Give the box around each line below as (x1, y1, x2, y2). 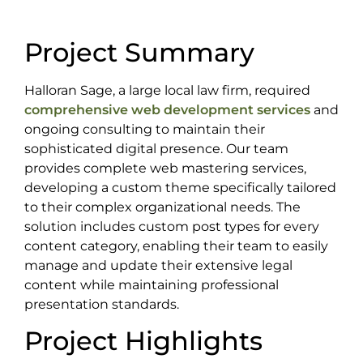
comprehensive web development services (24, 102, 310, 118)
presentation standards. (24, 297, 179, 313)
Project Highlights (24, 325, 263, 357)
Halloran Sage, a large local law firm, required (24, 83, 310, 99)
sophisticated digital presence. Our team (24, 141, 288, 157)
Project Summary (24, 36, 254, 69)
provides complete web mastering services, (24, 160, 306, 177)
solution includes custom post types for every (24, 219, 319, 235)
